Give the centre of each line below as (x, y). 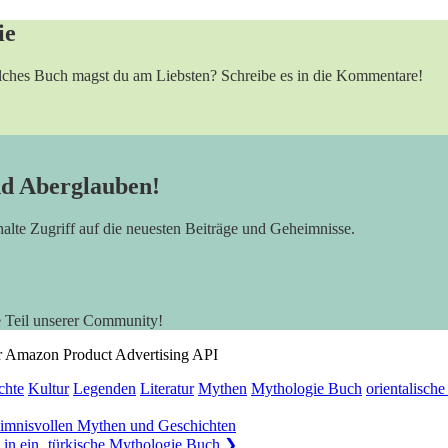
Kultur (48, 388)
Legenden (104, 388)
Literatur (167, 388)
